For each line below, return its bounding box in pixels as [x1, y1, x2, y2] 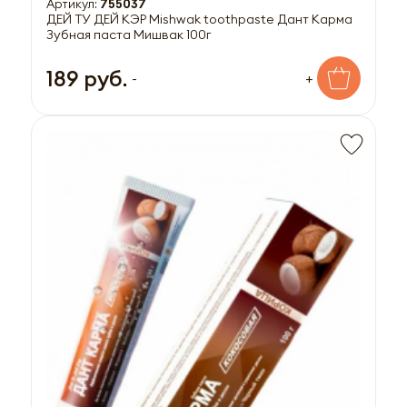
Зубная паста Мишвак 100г [46, 26, 211, 44]
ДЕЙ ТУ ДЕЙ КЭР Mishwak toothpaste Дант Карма [46, 11, 352, 28]
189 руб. [46, 65, 127, 93]
